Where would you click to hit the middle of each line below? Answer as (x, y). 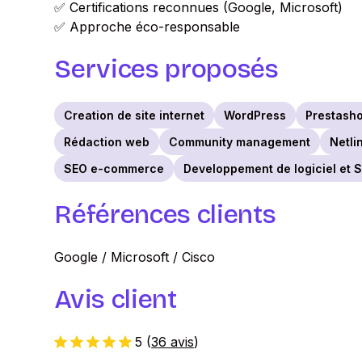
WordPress (255, 115)
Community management (240, 142)
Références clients (165, 215)
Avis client (116, 299)
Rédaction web (107, 142)
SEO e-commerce (114, 168)
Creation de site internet (135, 115)
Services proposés (166, 69)
